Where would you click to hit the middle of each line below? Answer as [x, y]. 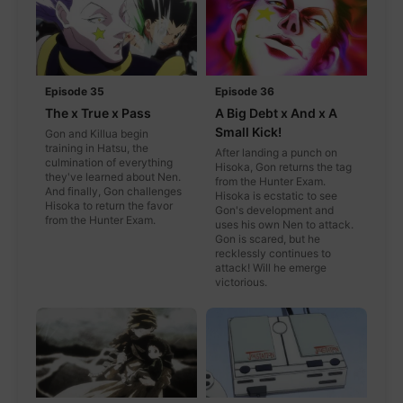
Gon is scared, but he [268, 238]
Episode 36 [245, 91]
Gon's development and [274, 210]
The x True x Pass [98, 112]
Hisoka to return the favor [109, 205]
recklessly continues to [273, 253]
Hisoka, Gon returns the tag [283, 166]
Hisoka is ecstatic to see [276, 195]
